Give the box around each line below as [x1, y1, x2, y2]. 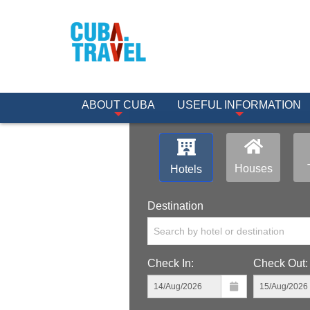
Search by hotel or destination [154, 226, 284, 237]
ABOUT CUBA [82, 99, 155, 111]
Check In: [147, 257, 194, 269]
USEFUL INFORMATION [177, 99, 301, 111]
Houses [234, 163, 273, 174]
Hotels [170, 163, 202, 175]
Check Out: [253, 257, 308, 269]
